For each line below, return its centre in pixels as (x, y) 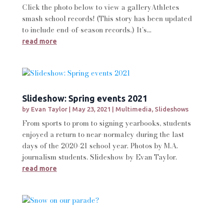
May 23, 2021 (91, 109)
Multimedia (133, 109)
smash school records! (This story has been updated (107, 18)
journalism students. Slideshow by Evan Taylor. (99, 157)
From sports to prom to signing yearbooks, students (106, 123)
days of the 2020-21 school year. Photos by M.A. (100, 146)
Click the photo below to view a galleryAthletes (100, 7)
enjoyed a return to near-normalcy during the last (103, 134)
